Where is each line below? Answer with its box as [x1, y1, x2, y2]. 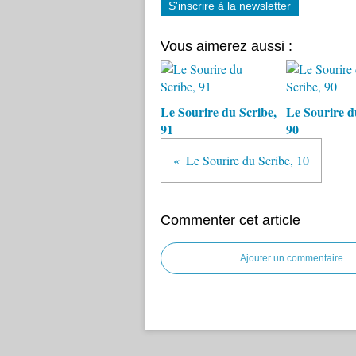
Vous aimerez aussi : [161, 38, 292, 54]
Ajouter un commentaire [240, 253, 343, 264]
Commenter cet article [161, 212, 300, 228]
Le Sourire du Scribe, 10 [186, 152, 309, 168]
